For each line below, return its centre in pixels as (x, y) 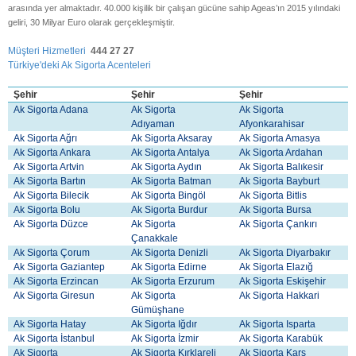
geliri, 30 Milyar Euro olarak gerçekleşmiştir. (91, 22)
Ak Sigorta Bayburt (280, 181)
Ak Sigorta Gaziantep (60, 267)
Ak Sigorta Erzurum (173, 281)
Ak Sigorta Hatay (51, 324)
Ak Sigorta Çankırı (280, 224)
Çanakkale (156, 238)
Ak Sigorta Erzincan (56, 281)
